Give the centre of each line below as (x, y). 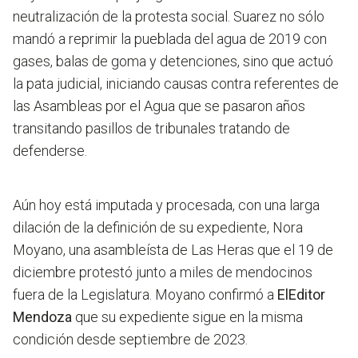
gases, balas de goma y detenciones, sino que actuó (173, 62)
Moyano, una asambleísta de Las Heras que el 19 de (173, 250)
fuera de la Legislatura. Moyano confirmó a (143, 295)
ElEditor (300, 295)
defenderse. (50, 151)
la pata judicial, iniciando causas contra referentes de (176, 84)
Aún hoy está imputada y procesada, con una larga (166, 205)
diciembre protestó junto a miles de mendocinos (163, 272)
